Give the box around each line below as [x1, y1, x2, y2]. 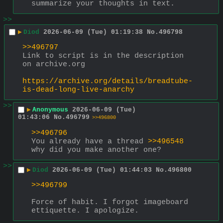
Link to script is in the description [22, 51, 184, 60]
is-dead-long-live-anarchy [22, 85, 134, 94]
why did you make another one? [31, 145, 161, 154]
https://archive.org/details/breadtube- [22, 77, 193, 86]
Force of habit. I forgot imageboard [31, 198, 188, 207]
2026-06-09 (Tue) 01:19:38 [43, 28, 143, 36]
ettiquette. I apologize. [31, 206, 139, 215]
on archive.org [22, 60, 85, 69]
